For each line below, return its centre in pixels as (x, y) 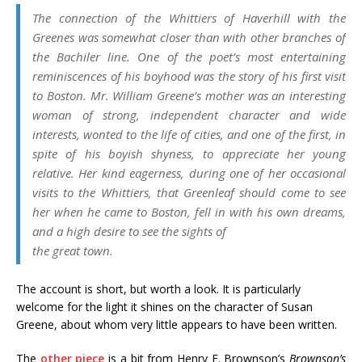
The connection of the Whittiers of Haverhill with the (189, 18)
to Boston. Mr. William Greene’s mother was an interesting (189, 95)
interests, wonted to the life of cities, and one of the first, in (189, 134)
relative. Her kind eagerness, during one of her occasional (189, 173)
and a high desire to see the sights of (129, 231)
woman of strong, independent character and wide (189, 115)
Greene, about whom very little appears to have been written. (177, 324)
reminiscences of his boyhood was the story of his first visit (189, 76)
